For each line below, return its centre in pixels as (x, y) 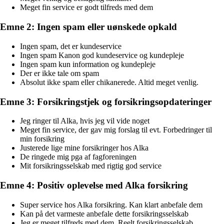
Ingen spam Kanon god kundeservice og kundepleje (102, 55)
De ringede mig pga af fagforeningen (78, 157)
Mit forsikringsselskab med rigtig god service (91, 166)
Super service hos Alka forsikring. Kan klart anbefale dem (111, 204)
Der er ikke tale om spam (59, 73)
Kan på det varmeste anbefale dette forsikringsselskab (104, 213)
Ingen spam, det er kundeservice (71, 46)
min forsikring (42, 139)
